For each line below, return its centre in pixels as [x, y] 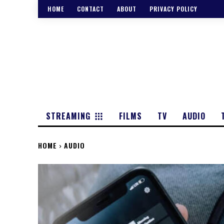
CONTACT [90, 9]
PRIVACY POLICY [173, 9]
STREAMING [68, 116]
